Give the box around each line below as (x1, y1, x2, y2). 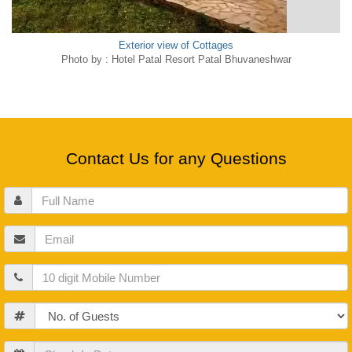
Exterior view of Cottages (119, 39, 233, 51)
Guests (3, 303, 41, 317)
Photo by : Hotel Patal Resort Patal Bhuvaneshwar (60, 53, 291, 65)
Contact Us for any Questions (65, 149, 287, 167)
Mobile (3, 265, 37, 278)
